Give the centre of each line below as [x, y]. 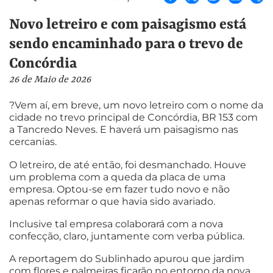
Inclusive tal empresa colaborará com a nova [116, 224]
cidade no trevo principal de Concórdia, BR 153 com [133, 118]
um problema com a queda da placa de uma [117, 177]
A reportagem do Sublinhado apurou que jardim [127, 259]
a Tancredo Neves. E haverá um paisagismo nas [124, 130]
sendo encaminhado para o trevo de [126, 44]
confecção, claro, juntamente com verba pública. [127, 236]
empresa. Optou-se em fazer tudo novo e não [119, 189]
